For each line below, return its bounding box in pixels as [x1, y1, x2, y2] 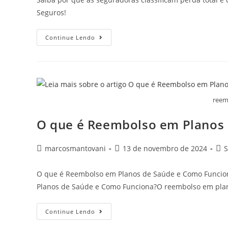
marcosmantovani [45, 143, 106, 153]
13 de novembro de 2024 [123, 143, 207, 153]
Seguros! [37, 8, 66, 18]
